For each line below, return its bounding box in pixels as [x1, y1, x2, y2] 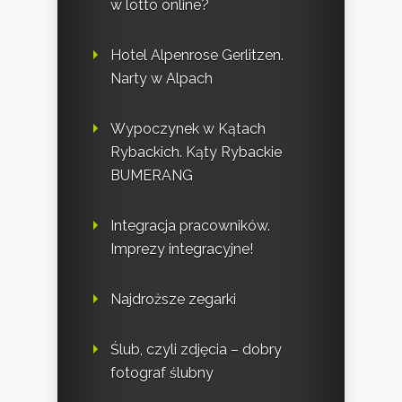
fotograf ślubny [110, 363, 214, 381]
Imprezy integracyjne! [110, 240, 253, 258]
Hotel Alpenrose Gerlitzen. [110, 46, 284, 64]
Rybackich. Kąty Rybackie [110, 143, 282, 161]
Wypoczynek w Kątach [110, 119, 266, 137]
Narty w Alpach [110, 69, 213, 87]
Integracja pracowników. [110, 216, 270, 234]
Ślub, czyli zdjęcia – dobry [110, 340, 282, 358]
